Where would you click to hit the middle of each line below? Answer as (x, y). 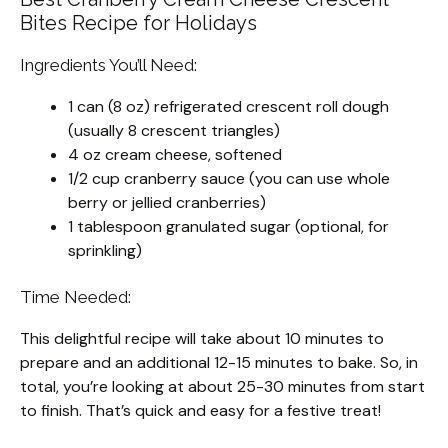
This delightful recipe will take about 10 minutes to (202, 339)
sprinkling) (105, 251)
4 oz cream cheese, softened (175, 155)
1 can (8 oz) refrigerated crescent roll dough (228, 107)
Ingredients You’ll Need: (108, 65)
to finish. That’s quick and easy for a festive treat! (200, 411)
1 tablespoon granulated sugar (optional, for (228, 227)
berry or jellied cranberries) (167, 203)
